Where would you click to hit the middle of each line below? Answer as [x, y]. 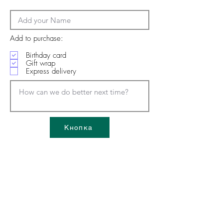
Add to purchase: [37, 38]
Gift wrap [41, 63]
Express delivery [51, 71]
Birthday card [46, 55]
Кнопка [79, 127]
